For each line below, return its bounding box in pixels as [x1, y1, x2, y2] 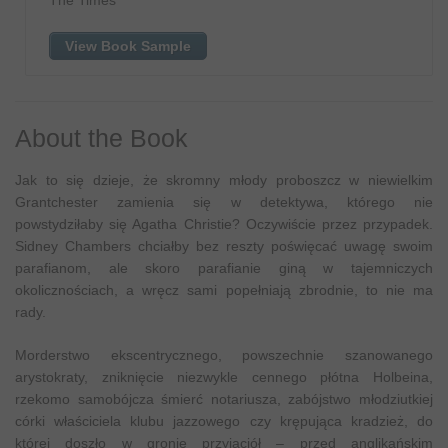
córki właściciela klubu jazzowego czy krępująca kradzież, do [15, 412, 433, 429]
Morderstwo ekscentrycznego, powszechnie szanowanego [15, 346, 433, 363]
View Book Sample [65, 37, 191, 54]
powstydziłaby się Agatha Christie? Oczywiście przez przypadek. [15, 215, 433, 232]
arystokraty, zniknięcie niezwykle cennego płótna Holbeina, [15, 368, 433, 385]
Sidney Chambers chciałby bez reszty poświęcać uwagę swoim [15, 237, 433, 254]
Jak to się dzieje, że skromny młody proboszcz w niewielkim [15, 171, 433, 188]
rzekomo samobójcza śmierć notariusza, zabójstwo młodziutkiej [15, 390, 433, 407]
